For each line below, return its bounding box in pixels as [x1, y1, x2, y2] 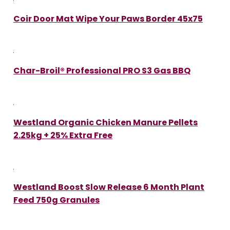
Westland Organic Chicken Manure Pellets [13, 116, 198, 128]
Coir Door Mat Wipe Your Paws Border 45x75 [13, 12, 203, 25]
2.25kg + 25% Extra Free [13, 129, 112, 141]
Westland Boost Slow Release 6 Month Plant [13, 181, 204, 193]
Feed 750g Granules [13, 194, 100, 206]
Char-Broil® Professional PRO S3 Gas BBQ [13, 64, 190, 76]
